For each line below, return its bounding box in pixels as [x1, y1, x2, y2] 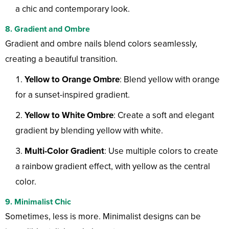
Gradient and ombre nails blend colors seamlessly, [5, 38, 197, 50]
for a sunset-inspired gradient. [15, 89, 130, 101]
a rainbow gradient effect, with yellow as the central [15, 161, 210, 172]
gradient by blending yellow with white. [15, 125, 163, 136]
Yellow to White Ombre [25, 110, 113, 121]
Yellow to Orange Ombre [25, 74, 120, 85]
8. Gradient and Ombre [5, 24, 90, 35]
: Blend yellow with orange [120, 74, 220, 85]
